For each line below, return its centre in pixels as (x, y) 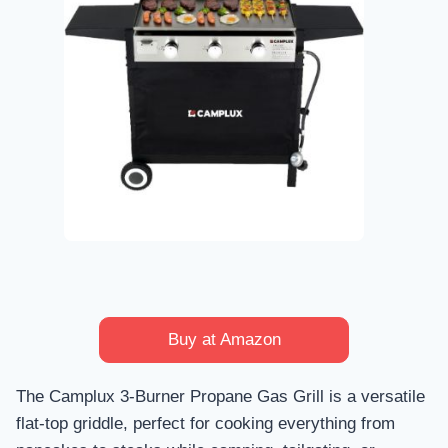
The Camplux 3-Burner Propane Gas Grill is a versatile (220, 397)
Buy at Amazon (224, 340)
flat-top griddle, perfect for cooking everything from (205, 424)
